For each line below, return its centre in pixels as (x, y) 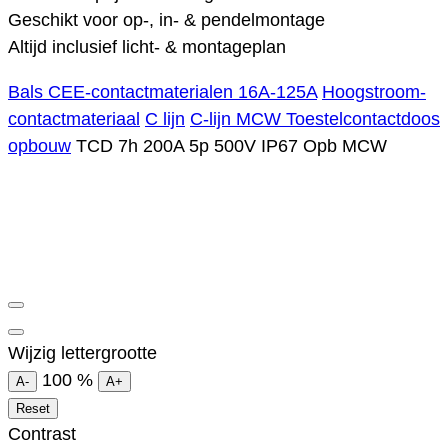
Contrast (42, 434)
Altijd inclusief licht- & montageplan (147, 47)
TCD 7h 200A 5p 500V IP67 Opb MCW (231, 146)
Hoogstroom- (374, 92)
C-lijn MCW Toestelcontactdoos (315, 119)
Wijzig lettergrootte (82, 353)
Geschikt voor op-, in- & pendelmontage (166, 20)
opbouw (39, 146)
